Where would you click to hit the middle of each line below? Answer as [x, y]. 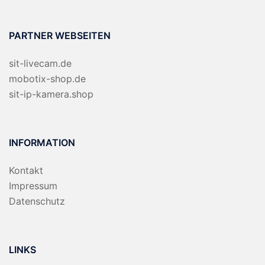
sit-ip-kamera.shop [51, 94]
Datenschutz [37, 201]
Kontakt [26, 171]
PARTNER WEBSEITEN [60, 36]
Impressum [33, 186]
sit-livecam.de [40, 64]
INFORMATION [42, 143]
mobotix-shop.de [47, 79]
